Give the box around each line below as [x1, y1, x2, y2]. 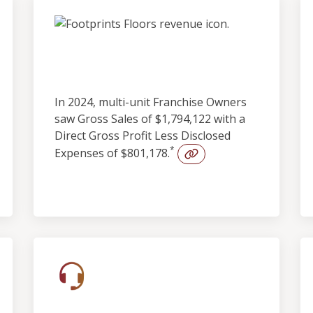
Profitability [54, 60, 164, 82]
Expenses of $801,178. [54, 145, 170, 161]
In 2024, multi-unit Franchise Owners [54, 94, 247, 110]
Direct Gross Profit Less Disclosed [54, 128, 231, 143]
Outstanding [54, 38, 166, 59]
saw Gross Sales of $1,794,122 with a [54, 111, 245, 126]
